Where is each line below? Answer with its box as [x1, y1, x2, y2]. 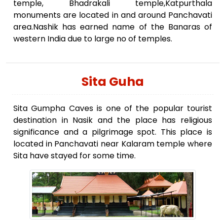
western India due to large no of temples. [13, 33, 172, 45]
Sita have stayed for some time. [13, 150, 136, 162]
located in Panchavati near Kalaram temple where [13, 138, 212, 150]
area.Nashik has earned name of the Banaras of [13, 21, 212, 33]
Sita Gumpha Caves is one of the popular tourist [13, 103, 212, 114]
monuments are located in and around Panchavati [13, 9, 212, 21]
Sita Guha [81, 73, 144, 91]
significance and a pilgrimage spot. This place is [13, 126, 212, 138]
